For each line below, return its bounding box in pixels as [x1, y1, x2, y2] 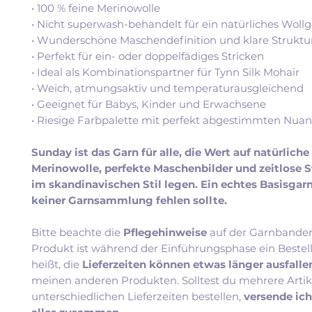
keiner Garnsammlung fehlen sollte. [31, 193, 227, 207]
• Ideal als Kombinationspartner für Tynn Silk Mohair [31, 65, 299, 79]
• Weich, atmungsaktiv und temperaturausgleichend [31, 81, 304, 95]
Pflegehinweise [123, 225, 210, 239]
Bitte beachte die [31, 225, 123, 239]
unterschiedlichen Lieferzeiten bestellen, [31, 289, 244, 303]
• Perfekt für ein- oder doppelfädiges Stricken [31, 49, 264, 63]
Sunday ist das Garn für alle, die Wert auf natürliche [31, 145, 309, 159]
